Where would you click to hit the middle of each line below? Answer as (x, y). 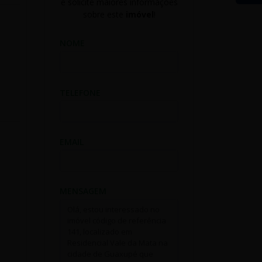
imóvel (139, 14)
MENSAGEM (83, 191)
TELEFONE (80, 92)
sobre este (104, 14)
